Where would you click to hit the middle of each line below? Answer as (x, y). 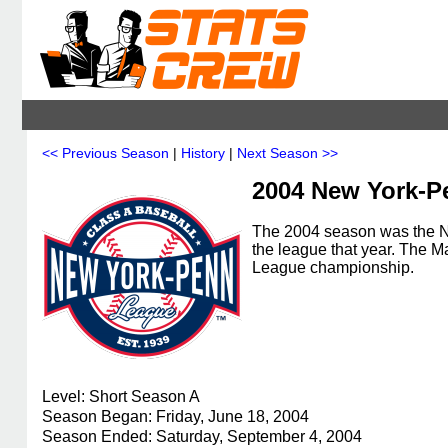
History (203, 153)
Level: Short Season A (121, 396)
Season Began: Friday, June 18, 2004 (175, 416)
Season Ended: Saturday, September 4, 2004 (202, 436)
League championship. (333, 267)
